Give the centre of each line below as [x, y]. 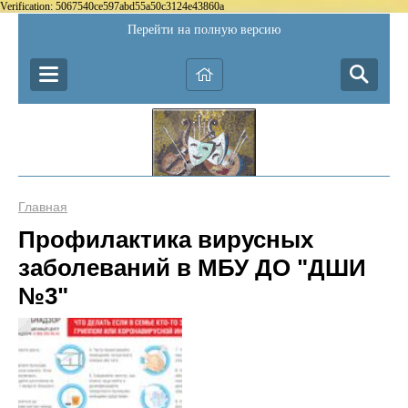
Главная [43, 207]
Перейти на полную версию [204, 30]
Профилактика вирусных [166, 240]
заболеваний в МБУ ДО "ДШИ [192, 268]
